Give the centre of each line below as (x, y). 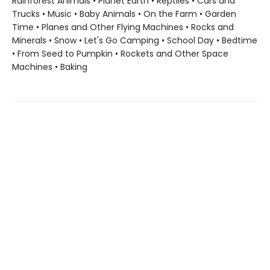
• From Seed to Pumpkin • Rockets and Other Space (120, 54)
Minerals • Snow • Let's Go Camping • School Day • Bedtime (135, 40)
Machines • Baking (50, 67)
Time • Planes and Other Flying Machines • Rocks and (123, 27)
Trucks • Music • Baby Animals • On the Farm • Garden (124, 14)
